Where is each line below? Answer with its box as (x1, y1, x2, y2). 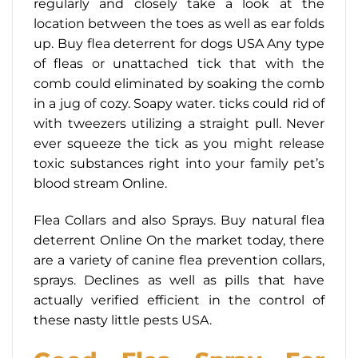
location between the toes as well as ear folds (34, 15, 324, 31)
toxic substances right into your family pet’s (34, 155, 324, 171)
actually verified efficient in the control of (34, 292, 324, 308)
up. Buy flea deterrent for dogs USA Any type (34, 35, 324, 51)
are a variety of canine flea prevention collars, (34, 252, 324, 268)
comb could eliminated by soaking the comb (34, 75, 324, 91)
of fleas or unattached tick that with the (34, 55, 324, 71)
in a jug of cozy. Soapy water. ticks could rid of (34, 95, 324, 111)
